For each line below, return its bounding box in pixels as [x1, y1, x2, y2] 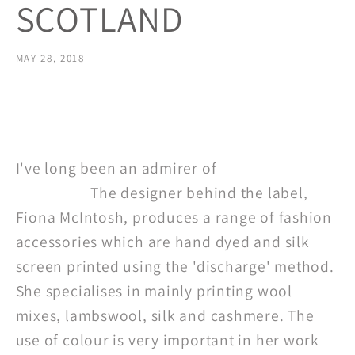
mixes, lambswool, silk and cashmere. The [15, 304, 315, 326]
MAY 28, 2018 [15, 52, 85, 66]
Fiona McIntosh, [15, 206, 132, 227]
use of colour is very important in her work [15, 329, 320, 350]
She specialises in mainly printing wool [15, 280, 292, 301]
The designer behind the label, [82, 181, 308, 203]
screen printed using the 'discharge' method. [15, 255, 334, 277]
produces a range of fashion [132, 206, 333, 227]
